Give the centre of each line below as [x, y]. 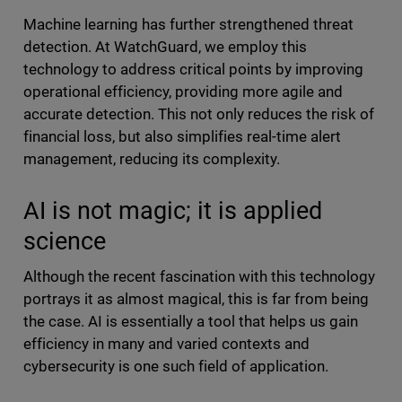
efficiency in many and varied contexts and [166, 344]
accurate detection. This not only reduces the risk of [199, 114]
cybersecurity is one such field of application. [178, 367]
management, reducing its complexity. [152, 159]
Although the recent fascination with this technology [199, 277]
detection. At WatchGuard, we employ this [165, 47]
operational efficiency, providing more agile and [183, 92]
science [64, 241]
